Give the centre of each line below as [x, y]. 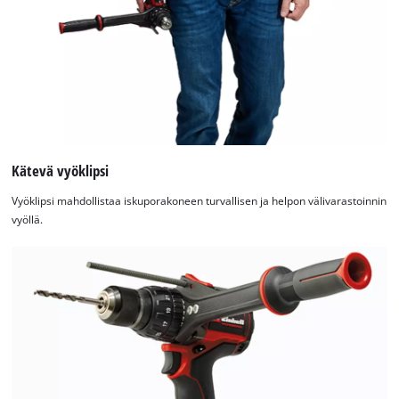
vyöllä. [28, 219]
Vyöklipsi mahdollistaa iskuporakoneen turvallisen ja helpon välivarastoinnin [199, 200]
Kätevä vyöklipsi [61, 171]
